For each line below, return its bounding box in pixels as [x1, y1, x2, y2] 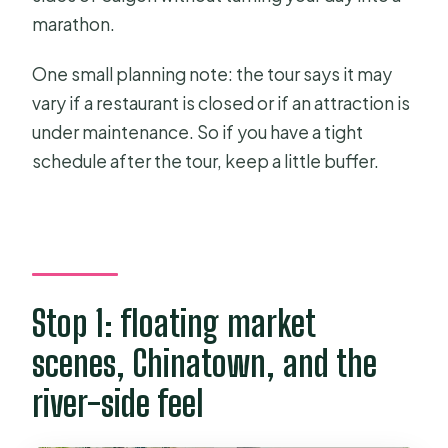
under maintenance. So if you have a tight [32, 121, 364, 144]
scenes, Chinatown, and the [32, 341, 378, 385]
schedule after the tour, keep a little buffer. [32, 150, 380, 173]
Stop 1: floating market [32, 301, 316, 345]
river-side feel [32, 381, 205, 425]
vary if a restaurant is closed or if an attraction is [32, 92, 411, 115]
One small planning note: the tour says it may [32, 63, 393, 86]
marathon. [32, 13, 116, 36]
